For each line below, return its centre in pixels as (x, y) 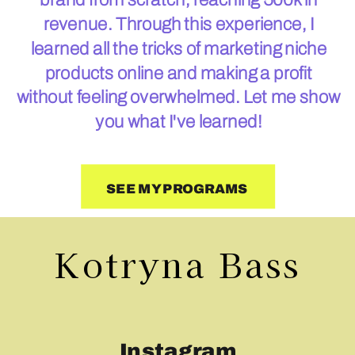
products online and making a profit (179, 73)
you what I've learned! (179, 121)
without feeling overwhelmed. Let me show (179, 97)
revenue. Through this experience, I (179, 24)
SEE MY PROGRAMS (177, 189)
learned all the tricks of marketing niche (179, 48)
